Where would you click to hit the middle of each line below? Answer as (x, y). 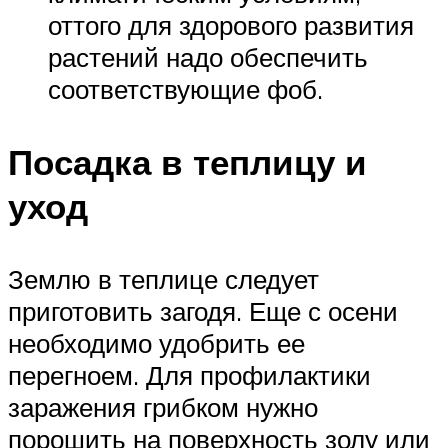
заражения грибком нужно (163, 407)
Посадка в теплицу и (187, 162)
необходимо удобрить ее (156, 343)
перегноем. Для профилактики (189, 375)
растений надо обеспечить (208, 57)
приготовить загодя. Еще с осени (203, 311)
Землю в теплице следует (163, 279)
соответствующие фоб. (185, 89)
